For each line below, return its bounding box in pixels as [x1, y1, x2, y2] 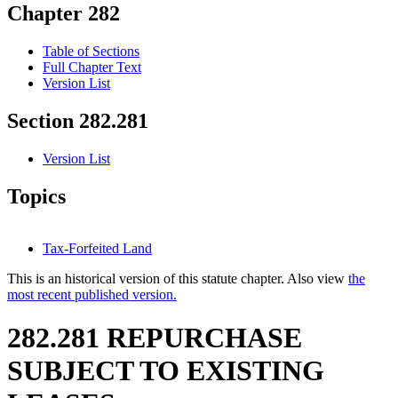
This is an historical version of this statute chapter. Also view [7, 270, 348, 286]
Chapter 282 [7, 2, 120, 26]
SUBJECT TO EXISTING [7, 354, 324, 387]
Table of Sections [43, 44, 139, 60]
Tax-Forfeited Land [43, 240, 152, 256]
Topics [7, 185, 66, 209]
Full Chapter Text [43, 60, 141, 76]
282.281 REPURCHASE [7, 322, 302, 354]
